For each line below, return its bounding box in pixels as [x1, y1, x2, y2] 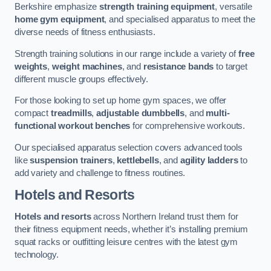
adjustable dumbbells [96, 108, 185, 119]
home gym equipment [15, 15, 105, 25]
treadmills [50, 108, 92, 119]
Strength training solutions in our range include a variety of [15, 48, 238, 59]
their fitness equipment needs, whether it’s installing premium [15, 224, 248, 234]
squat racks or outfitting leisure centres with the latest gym [15, 237, 238, 247]
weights [15, 61, 47, 71]
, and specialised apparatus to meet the [104, 15, 255, 25]
